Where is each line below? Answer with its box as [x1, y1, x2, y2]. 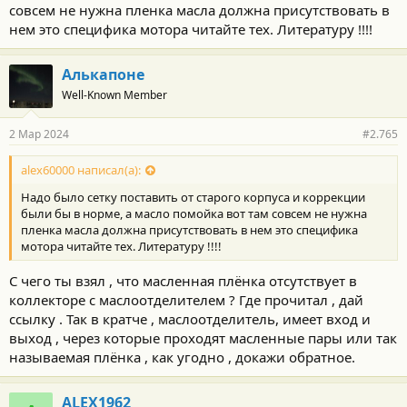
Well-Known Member [62, 87, 167, 103]
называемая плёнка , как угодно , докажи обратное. [9, 347, 355, 366]
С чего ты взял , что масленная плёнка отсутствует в [9, 271, 357, 290]
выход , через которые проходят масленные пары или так [9, 328, 397, 347]
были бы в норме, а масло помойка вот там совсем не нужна [21, 205, 367, 223]
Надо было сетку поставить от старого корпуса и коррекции [21, 189, 365, 206]
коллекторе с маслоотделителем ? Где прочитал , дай [9, 290, 363, 309]
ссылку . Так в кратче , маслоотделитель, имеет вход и [9, 309, 371, 328]
